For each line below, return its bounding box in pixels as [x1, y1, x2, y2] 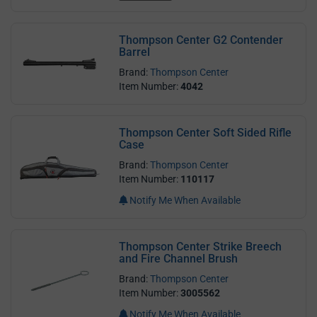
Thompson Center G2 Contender [119, 33, 284, 47]
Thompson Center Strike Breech [119, 239, 282, 253]
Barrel [119, 45, 151, 59]
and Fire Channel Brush [119, 251, 238, 265]
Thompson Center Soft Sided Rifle [119, 125, 292, 139]
